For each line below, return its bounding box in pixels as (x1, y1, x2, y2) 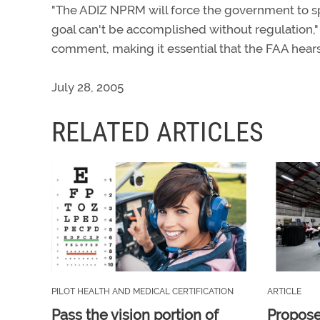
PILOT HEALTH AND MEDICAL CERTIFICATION (51, 286, 234, 297)
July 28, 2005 (51, 80, 124, 94)
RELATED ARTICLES (51, 116, 264, 148)
